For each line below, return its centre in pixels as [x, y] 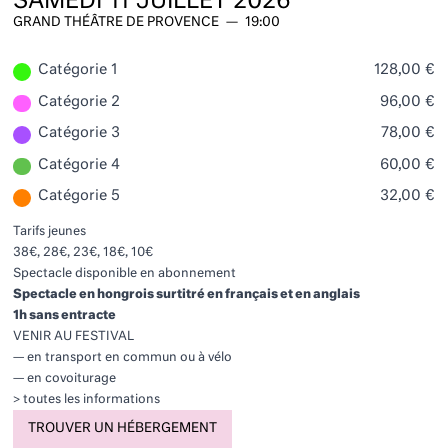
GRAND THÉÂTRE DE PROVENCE [116, 22]
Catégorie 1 [77, 70]
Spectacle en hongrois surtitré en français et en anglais [187, 294]
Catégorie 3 [78, 133]
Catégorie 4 [78, 164]
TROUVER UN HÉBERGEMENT [123, 428]
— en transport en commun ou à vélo [123, 357]
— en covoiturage [65, 378]
